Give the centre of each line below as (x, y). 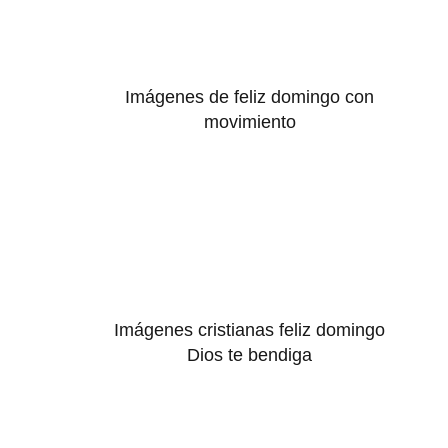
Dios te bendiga (250, 355)
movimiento (249, 121)
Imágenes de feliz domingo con (250, 96)
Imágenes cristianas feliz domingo (250, 330)
